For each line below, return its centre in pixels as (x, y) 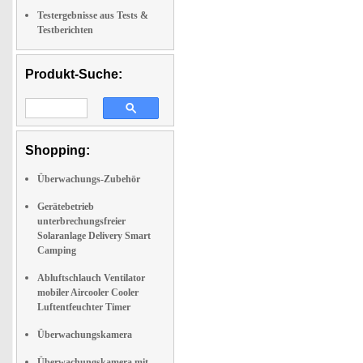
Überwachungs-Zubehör (89, 179)
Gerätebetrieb (66, 207)
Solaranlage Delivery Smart (94, 236)
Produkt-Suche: (74, 74)
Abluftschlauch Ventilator (91, 278)
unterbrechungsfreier (81, 221)
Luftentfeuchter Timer (84, 307)
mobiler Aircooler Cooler (88, 293)
